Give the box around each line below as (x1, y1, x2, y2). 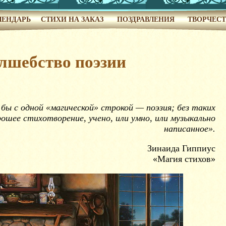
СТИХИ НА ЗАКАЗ (40, 16, 103, 23)
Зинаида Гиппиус (147, 143, 215, 153)
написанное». (164, 124, 215, 134)
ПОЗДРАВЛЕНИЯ (117, 16, 175, 23)
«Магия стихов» (153, 154, 215, 164)
